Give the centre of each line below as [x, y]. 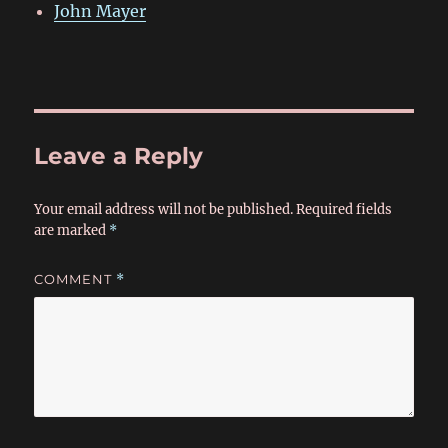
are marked [72, 231]
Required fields [344, 210]
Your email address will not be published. [164, 210]
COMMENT [75, 279]
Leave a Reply [119, 156]
